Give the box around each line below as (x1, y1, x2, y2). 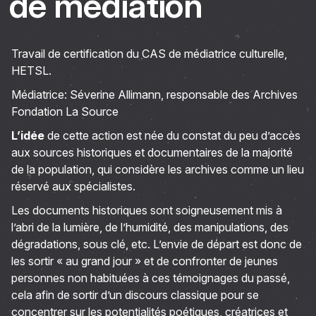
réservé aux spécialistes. (11, 179, 135, 193)
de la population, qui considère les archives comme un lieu (11, 162, 304, 176)
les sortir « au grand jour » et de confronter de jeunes (11, 254, 278, 268)
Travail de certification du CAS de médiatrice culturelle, (11, 47, 287, 61)
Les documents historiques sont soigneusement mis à (11, 203, 282, 217)
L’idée (11, 128, 44, 142)
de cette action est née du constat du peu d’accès (44, 128, 300, 142)
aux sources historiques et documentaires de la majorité (11, 145, 293, 159)
